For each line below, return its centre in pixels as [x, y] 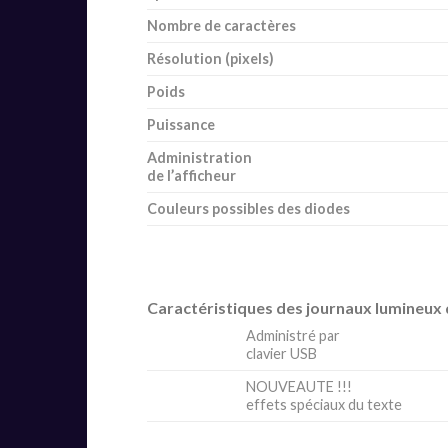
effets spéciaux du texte [324, 405]
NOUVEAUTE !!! [299, 387]
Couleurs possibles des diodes [248, 209]
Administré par [293, 336]
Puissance [181, 125]
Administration [199, 158]
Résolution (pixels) [210, 59]
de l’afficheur [191, 176]
